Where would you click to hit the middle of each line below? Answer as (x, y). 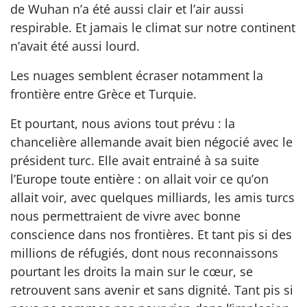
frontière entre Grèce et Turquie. (103, 94)
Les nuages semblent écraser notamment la (137, 75)
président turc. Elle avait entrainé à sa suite (135, 160)
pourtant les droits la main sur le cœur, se (132, 271)
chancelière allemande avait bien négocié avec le (151, 142)
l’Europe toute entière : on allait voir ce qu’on (139, 179)
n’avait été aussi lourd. (75, 46)
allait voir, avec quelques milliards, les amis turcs (152, 197)
